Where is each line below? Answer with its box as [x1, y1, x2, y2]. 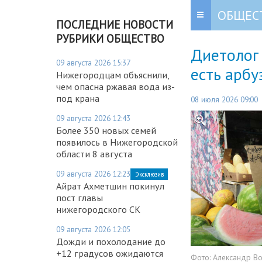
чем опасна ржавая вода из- [56, 80, 175, 92]
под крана [56, 92, 99, 104]
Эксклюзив [135, 170, 164, 178]
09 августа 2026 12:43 [56, 112, 130, 123]
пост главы [56, 191, 103, 204]
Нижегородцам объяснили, [56, 68, 169, 81]
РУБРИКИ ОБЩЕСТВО [56, 31, 164, 46]
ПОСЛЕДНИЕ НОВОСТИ [56, 17, 173, 32]
